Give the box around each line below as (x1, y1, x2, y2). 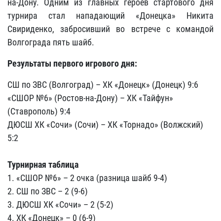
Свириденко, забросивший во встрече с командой (7, 24, 214, 34)
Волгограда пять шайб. (7, 37, 94, 47)
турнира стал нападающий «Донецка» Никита (7, 10, 214, 21)
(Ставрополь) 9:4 (7, 106, 71, 116)
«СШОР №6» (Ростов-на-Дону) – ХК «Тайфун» (7, 93, 173, 103)
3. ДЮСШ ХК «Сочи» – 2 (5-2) (7, 199, 113, 210)
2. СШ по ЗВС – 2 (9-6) (7, 186, 88, 196)
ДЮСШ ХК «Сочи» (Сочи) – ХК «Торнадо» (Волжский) (7, 119, 203, 130)
